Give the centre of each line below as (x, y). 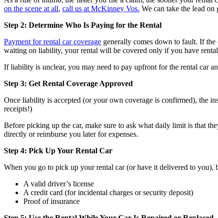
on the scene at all (31, 8)
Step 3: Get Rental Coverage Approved (68, 83)
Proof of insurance (52, 201)
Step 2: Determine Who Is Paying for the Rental (83, 25)
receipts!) (18, 109)
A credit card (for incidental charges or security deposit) (108, 192)
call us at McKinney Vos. (101, 8)
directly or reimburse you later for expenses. (71, 134)
